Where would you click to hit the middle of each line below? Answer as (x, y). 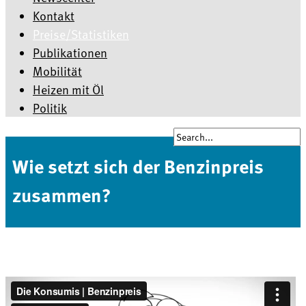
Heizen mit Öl (68, 89)
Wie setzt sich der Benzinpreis (138, 166)
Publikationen (70, 52)
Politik (50, 108)
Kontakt (54, 15)
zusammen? (62, 195)
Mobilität (57, 71)
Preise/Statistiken (81, 34)
